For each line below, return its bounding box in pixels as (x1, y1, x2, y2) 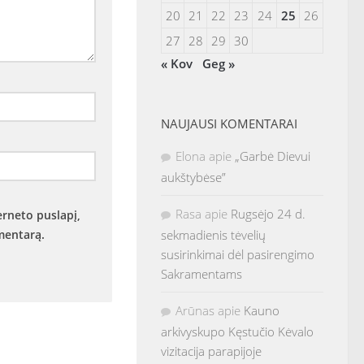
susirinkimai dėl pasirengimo (161, 246, 314, 262)
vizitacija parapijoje (161, 343, 262, 359)
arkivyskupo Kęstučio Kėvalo (161, 323, 314, 340)
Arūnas (175, 302, 214, 318)
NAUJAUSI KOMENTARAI (161, 115, 297, 132)
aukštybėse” (161, 169, 226, 185)
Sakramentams (161, 266, 242, 282)
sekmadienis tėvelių (161, 227, 266, 243)
